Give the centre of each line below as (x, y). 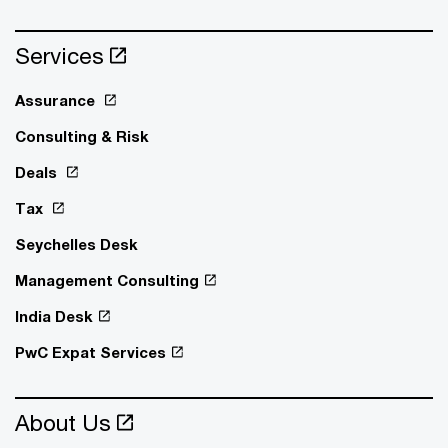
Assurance (57, 100)
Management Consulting (107, 280)
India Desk (54, 316)
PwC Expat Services (90, 352)
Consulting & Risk (82, 136)
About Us (63, 423)
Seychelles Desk (76, 244)
